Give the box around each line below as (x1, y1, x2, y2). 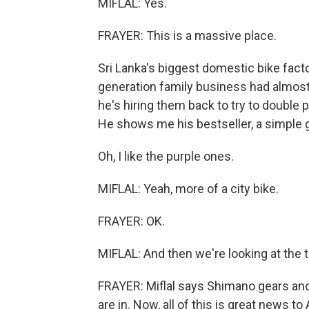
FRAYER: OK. (98, 214, 165, 228)
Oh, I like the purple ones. (98, 149, 234, 163)
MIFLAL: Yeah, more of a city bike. (98, 181, 279, 196)
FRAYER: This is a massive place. (98, 28, 277, 43)
